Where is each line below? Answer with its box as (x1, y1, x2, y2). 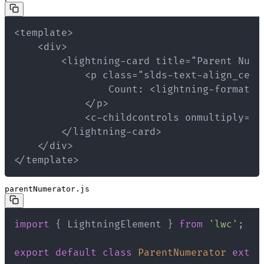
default (55, 246, 97, 259)
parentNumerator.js (5, 184, 90, 193)
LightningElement (61, 218, 167, 230)
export (14, 246, 49, 259)
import (14, 218, 49, 230)
